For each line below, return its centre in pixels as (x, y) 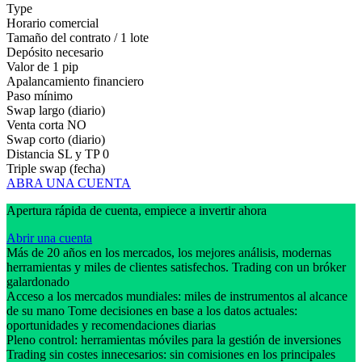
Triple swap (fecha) (56, 168)
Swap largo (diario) (56, 110)
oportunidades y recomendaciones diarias (113, 325)
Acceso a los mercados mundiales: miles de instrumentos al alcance (177, 296)
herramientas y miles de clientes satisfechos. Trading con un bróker (176, 267)
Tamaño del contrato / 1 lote (78, 37)
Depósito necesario (55, 52)
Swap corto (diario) (56, 139)
